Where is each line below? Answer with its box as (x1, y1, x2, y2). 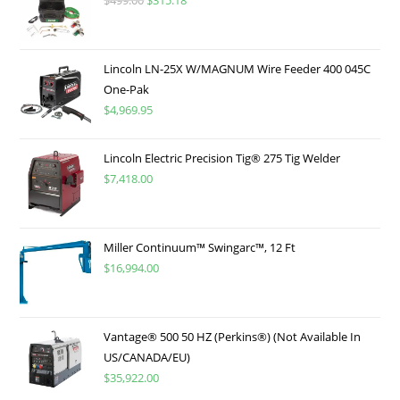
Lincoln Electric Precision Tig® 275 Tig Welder (104, 150, 341, 167)
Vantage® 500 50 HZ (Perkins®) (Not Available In (104, 329, 362, 346)
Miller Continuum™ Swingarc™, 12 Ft (104, 239, 296, 256)
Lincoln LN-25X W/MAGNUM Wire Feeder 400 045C (104, 61, 371, 78)
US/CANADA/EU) (104, 349, 191, 366)
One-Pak (104, 81, 150, 98)
